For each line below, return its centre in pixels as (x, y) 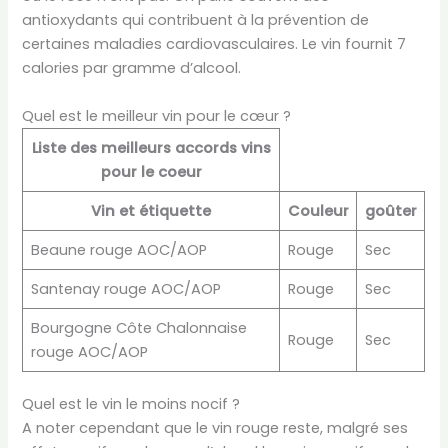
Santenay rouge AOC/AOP (125, 288)
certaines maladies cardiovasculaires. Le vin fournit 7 (214, 44)
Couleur (318, 210)
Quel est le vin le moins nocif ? (131, 403)
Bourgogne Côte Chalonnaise (138, 327)
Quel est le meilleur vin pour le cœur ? (157, 115)
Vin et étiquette (151, 210)
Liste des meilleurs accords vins (151, 147)
